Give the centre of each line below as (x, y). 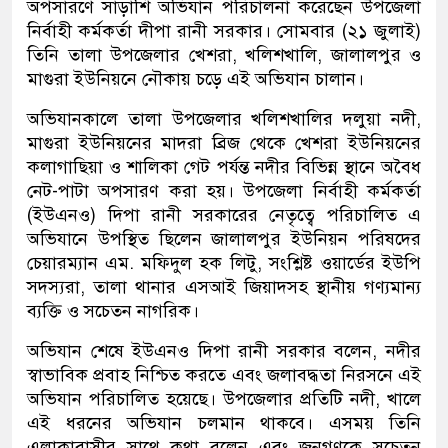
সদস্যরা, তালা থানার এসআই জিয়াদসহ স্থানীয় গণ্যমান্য (224, 287)
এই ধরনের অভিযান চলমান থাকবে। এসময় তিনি (224, 423)
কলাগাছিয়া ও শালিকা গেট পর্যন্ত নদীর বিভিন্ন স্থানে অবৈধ (224, 167)
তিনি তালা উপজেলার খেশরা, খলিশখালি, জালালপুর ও (224, 55)
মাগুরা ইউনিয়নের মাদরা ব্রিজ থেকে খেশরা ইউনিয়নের (224, 143)
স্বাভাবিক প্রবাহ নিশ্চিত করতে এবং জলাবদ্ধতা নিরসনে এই (224, 375)
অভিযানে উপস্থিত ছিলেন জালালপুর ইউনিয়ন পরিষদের (224, 239)
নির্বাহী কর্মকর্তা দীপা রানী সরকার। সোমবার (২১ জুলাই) (224, 31)
